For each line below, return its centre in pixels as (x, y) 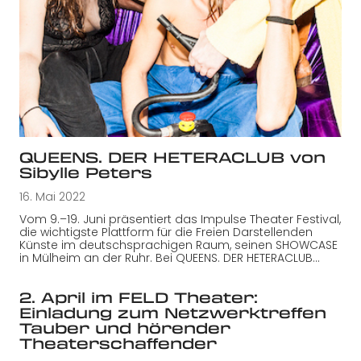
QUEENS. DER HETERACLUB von (172, 158)
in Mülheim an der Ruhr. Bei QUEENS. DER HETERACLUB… (170, 258)
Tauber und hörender (125, 328)
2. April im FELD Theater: (139, 298)
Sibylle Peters (86, 173)
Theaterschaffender (118, 344)
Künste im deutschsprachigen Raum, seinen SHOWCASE (178, 245)
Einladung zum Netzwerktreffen (173, 313)
